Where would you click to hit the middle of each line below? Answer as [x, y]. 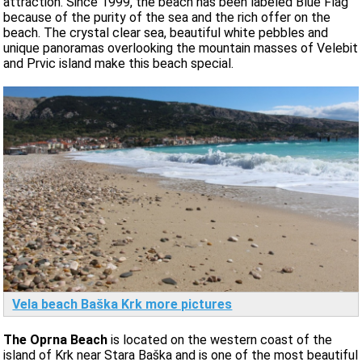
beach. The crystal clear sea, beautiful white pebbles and [166, 32]
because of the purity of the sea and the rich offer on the [167, 17]
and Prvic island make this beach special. [119, 63]
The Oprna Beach [57, 339]
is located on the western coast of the [222, 339]
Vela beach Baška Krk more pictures [122, 304]
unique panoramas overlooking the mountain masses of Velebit [181, 48]
